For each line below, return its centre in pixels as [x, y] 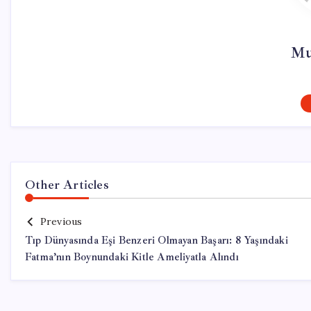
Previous [61, 221]
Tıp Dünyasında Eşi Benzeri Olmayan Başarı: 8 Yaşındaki [157, 241]
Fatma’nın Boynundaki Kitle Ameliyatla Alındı [132, 257]
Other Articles [67, 185]
